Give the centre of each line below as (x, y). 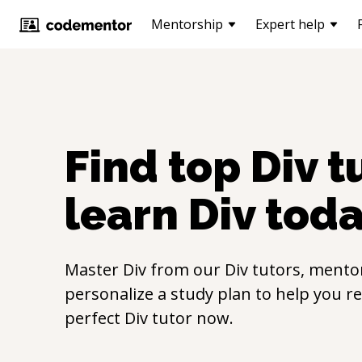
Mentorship (187, 24)
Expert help (290, 24)
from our (185, 269)
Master (94, 269)
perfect (95, 318)
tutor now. (191, 318)
